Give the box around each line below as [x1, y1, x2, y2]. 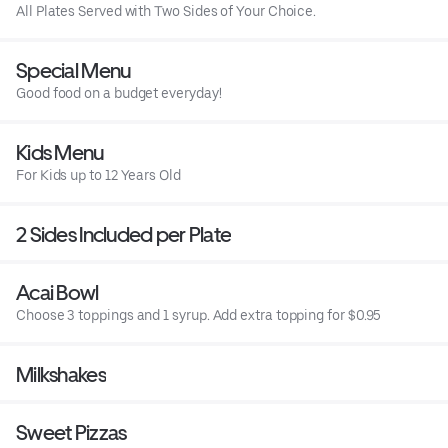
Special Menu [16, 58, 131, 84]
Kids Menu [16, 140, 104, 166]
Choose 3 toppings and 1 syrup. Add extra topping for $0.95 [16, 307, 382, 324]
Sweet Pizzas [16, 420, 127, 446]
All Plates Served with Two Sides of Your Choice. [16, 3, 317, 20]
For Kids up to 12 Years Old [16, 167, 181, 184]
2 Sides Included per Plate [16, 222, 232, 248]
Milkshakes [16, 362, 106, 388]
